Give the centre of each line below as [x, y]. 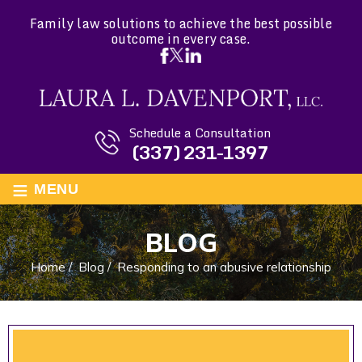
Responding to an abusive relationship [224, 267]
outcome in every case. [181, 39]
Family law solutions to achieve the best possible [181, 23]
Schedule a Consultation [199, 132]
